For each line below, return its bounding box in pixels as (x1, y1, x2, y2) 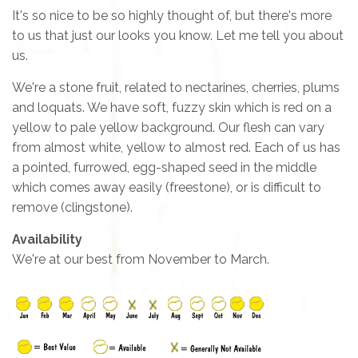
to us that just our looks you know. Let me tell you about (12, 27, 344, 43)
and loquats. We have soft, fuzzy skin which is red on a (12, 99, 332, 115)
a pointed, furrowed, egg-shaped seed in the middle (12, 159, 316, 175)
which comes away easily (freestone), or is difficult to (12, 179, 321, 195)
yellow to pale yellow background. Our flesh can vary (12, 119, 324, 135)
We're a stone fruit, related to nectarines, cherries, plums (12, 79, 340, 95)
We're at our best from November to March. (12, 251, 269, 267)
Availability (12, 231, 82, 247)
